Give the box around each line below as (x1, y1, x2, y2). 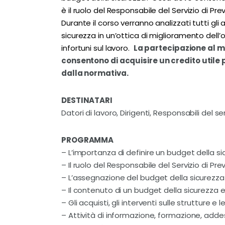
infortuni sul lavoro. (61, 42, 132, 53)
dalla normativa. (61, 67, 129, 78)
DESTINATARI (61, 94, 113, 105)
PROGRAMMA (61, 135, 114, 146)
